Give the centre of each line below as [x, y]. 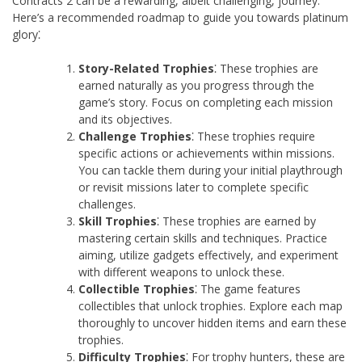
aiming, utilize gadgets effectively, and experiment [208, 255]
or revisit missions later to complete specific [194, 187]
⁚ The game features [248, 288]
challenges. [107, 204]
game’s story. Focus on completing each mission [206, 102]
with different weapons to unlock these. [181, 271]
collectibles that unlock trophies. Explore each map [210, 305]
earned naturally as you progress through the [196, 85]
